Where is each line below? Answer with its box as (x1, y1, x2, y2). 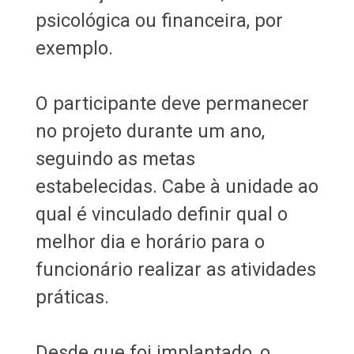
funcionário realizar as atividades (35, 258, 316, 281)
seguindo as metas (35, 147, 195, 170)
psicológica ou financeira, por (35, 9, 283, 32)
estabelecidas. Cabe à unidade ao (35, 175, 318, 198)
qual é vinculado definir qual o (35, 202, 288, 225)
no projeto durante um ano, (35, 119, 265, 142)
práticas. (35, 285, 109, 308)
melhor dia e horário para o (35, 230, 265, 253)
